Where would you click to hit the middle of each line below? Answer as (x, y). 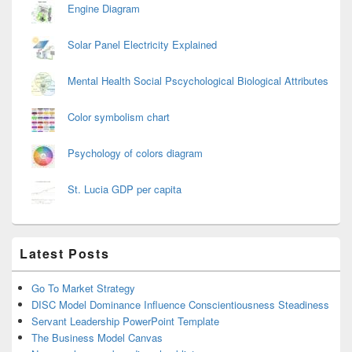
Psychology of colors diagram (135, 153)
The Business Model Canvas (97, 337)
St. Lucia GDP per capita (125, 189)
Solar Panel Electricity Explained (142, 44)
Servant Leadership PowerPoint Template (125, 321)
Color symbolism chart (119, 117)
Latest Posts (65, 253)
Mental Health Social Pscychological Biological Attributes (198, 81)
